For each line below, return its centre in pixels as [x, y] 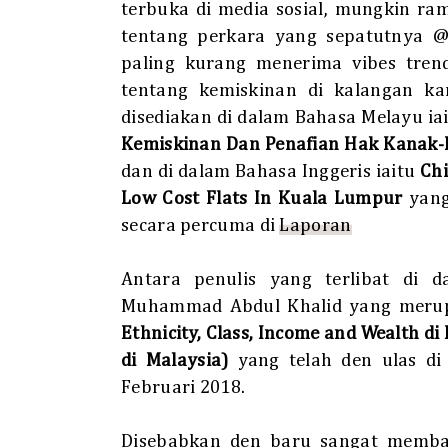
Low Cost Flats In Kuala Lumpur [265, 198]
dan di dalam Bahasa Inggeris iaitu [268, 171]
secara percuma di [200, 225]
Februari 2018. [183, 387]
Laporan [315, 225]
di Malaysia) [179, 360]
